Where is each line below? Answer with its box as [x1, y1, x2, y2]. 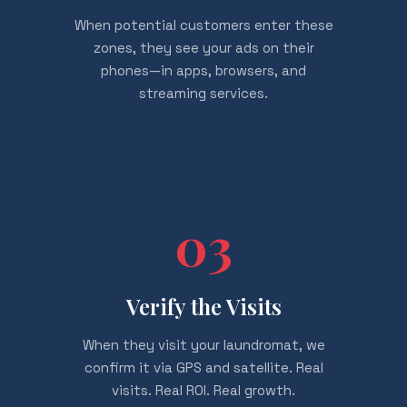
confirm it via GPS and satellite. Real [84, 359, 323, 376]
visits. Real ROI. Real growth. [112, 382, 295, 399]
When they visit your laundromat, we [82, 336, 325, 353]
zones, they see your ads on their [93, 39, 314, 56]
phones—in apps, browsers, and [101, 62, 306, 79]
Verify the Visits [125, 292, 282, 321]
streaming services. [139, 84, 268, 102]
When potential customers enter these [74, 16, 333, 34]
